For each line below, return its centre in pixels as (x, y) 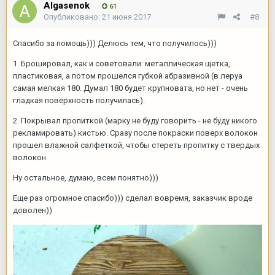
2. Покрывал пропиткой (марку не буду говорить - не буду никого (135, 120)
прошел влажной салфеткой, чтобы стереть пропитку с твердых (136, 145)
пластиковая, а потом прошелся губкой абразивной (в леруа (128, 76)
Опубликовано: (73, 17)
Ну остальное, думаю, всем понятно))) (86, 177)
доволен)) (33, 210)
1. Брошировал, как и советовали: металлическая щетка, (122, 63)
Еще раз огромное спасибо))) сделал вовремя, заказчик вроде (133, 198)
